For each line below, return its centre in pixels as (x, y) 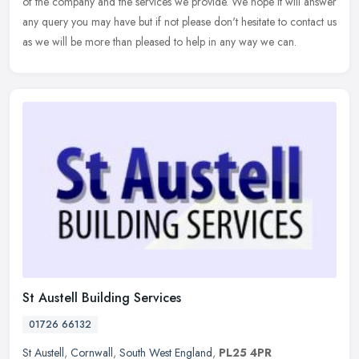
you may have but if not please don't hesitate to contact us (204, 21)
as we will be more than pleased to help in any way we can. (159, 41)
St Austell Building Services (102, 297)
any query (45, 21)
